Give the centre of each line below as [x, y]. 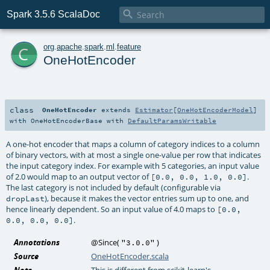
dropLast [26, 198]
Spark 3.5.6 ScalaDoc [54, 14]
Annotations [37, 242]
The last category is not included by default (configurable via [114, 187]
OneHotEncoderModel [215, 109]
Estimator [154, 109]
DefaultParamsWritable [172, 120]
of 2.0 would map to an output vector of [79, 176]
